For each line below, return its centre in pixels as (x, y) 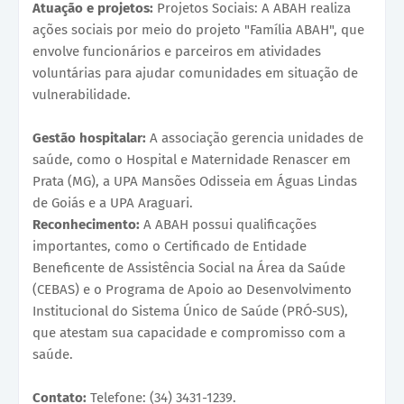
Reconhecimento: (88, 225)
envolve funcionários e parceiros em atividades (177, 52)
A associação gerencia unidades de (257, 138)
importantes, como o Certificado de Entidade (170, 247)
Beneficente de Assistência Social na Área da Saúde (189, 268)
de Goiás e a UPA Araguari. (113, 203)
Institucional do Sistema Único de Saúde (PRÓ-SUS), (190, 312)
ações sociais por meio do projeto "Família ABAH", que (198, 30)
